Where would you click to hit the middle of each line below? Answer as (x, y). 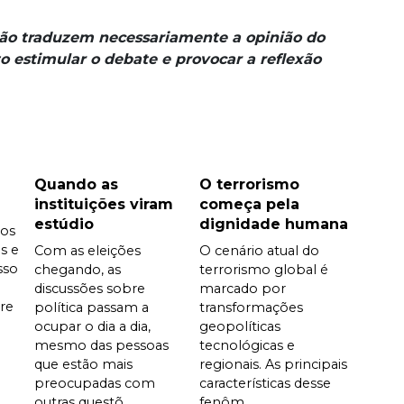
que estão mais (83, 364)
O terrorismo (249, 184)
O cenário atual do (259, 250)
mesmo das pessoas (101, 345)
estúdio (64, 224)
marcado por (242, 288)
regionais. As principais (273, 364)
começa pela (249, 204)
